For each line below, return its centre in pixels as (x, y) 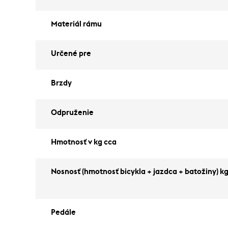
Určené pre (71, 54)
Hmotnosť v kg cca (84, 142)
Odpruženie (72, 113)
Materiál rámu (76, 24)
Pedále (63, 212)
